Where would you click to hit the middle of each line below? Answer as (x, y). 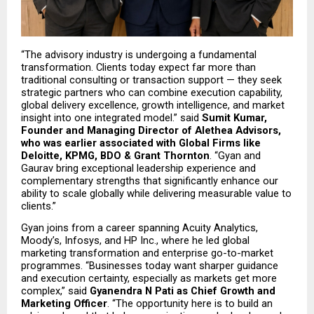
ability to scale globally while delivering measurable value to (156, 193)
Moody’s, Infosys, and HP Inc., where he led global (135, 241)
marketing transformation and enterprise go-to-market (147, 253)
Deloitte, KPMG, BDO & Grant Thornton (115, 156)
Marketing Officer (64, 304)
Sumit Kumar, (234, 118)
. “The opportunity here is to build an (190, 304)
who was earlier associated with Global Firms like (141, 143)
